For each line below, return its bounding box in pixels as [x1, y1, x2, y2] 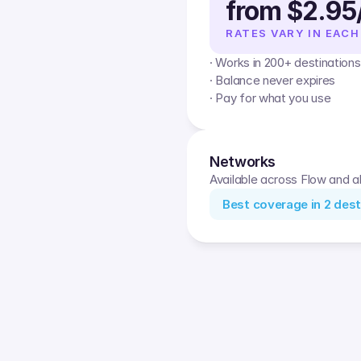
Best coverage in [222, 197, 324, 212]
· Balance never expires [210, 73, 336, 88]
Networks [210, 153, 276, 170]
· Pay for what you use [210, 90, 331, 106]
